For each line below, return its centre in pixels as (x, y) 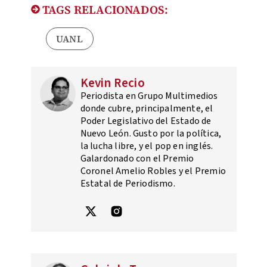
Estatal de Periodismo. (128, 183)
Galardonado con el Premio (137, 158)
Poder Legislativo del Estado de (146, 121)
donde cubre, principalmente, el (147, 108)
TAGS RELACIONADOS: (104, 9)
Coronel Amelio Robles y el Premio (153, 171)
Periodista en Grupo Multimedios (149, 96)
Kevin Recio (112, 83)
